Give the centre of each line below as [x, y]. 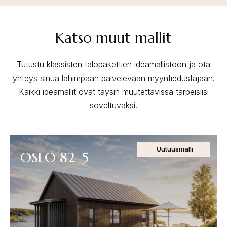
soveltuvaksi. [113, 106]
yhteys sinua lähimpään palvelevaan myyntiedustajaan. [113, 78]
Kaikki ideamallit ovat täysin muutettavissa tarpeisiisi [113, 92]
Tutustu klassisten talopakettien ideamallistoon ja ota [113, 65]
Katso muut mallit [113, 38]
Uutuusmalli [175, 149]
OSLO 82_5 [54, 158]
